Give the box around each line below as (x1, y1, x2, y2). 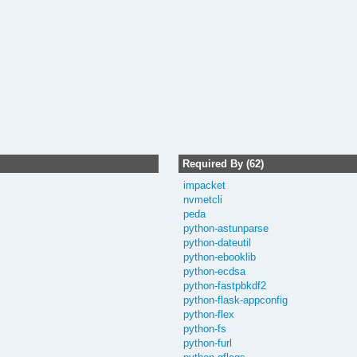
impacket (183, 178, 226, 191)
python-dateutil (183, 236, 252, 249)
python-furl (183, 336, 233, 349)
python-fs (183, 322, 227, 335)
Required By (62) (182, 157, 264, 170)
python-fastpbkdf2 (183, 279, 267, 292)
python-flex (183, 308, 235, 320)
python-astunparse (183, 222, 269, 234)
